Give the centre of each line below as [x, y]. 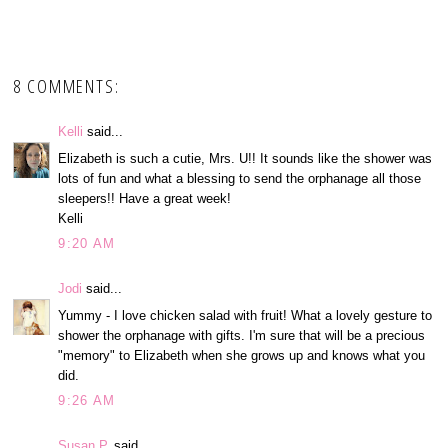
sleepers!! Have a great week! [145, 198]
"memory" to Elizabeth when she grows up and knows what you [242, 355]
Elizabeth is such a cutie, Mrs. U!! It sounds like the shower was [245, 158]
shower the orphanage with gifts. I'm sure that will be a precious [242, 335]
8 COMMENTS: [66, 86]
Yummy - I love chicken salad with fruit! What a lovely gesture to [245, 315]
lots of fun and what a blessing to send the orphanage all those [240, 178]
